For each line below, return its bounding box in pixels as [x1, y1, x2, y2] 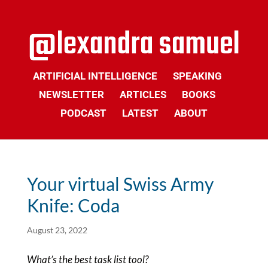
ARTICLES [120, 89, 167, 100]
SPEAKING [172, 70, 222, 82]
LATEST [121, 107, 159, 119]
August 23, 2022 [26, 225, 87, 235]
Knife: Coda [26, 194, 120, 216]
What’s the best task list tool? [26, 253, 148, 266]
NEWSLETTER [39, 89, 105, 100]
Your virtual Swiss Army [26, 173, 214, 194]
